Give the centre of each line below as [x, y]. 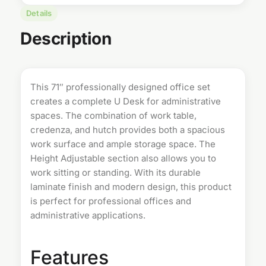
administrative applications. [88, 215]
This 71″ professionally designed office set [120, 87]
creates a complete [72, 101]
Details [39, 13]
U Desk [129, 101]
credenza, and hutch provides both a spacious [128, 130]
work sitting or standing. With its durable [115, 172]
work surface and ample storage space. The [123, 144]
